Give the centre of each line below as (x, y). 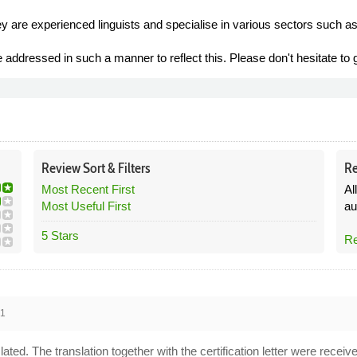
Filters (133, 168)
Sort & (99, 168)
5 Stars (60, 235)
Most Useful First (86, 206)
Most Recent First (88, 189)
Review (62, 168)
